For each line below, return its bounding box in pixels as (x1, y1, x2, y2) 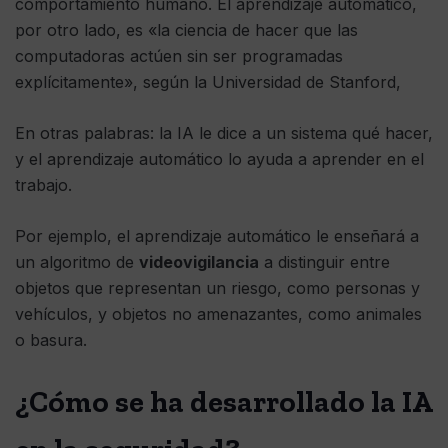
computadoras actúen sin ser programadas (15, 46, 343, 67)
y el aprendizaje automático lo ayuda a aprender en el (15, 149, 424, 170)
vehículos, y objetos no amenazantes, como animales (15, 304, 422, 325)
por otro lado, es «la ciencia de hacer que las (15, 20, 358, 41)
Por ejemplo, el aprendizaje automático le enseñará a (15, 226, 419, 247)
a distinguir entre (259, 252, 390, 273)
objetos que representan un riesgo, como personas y (15, 278, 420, 299)
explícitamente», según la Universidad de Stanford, (15, 72, 401, 93)
